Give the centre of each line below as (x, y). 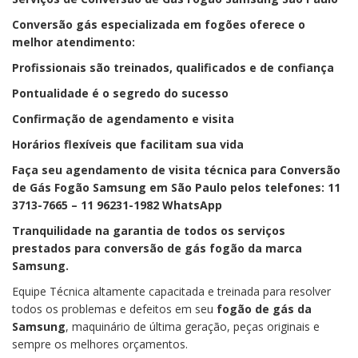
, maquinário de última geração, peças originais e (193, 326)
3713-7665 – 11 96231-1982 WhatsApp (117, 205)
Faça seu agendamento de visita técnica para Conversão (176, 169)
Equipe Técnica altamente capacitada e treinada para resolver (171, 291)
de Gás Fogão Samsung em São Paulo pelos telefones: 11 (176, 187)
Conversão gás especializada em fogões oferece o (159, 24)
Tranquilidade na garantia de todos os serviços (149, 230)
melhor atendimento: (74, 42)
